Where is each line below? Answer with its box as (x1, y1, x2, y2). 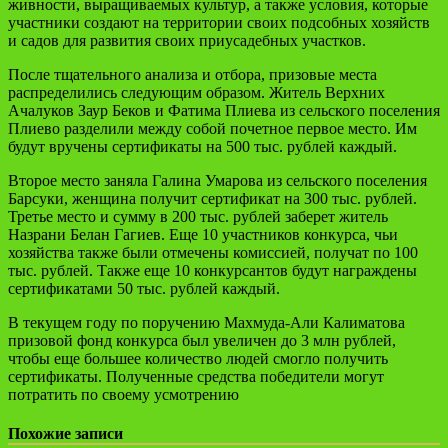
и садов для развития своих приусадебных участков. (8, 31, 366, 49)
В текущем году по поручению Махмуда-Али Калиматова (8, 313, 405, 331)
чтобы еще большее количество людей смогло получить (8, 349, 388, 367)
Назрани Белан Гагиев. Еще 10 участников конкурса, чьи (8, 225, 398, 243)
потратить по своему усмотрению (8, 385, 239, 403)
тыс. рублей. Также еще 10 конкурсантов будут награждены (8, 261, 417, 279)
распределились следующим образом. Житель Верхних (8, 83, 385, 101)
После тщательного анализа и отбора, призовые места (8, 65, 377, 83)
